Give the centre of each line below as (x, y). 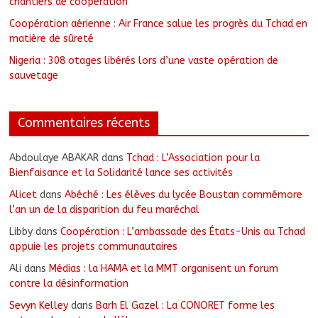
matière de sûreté (52, 39)
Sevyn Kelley (39, 306)
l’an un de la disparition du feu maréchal (105, 210)
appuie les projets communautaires (94, 247)
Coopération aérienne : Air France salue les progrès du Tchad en (159, 24)
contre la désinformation (69, 284)
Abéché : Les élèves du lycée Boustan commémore (184, 195)
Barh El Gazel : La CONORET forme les (186, 306)
